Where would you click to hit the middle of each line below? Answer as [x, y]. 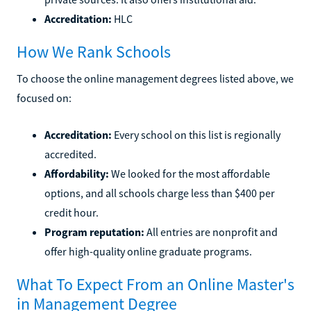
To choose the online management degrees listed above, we [155, 78]
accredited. [70, 154]
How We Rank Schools [94, 51]
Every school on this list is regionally [196, 134]
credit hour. [72, 212]
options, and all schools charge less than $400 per [160, 193]
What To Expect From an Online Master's [155, 284]
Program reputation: [94, 232]
